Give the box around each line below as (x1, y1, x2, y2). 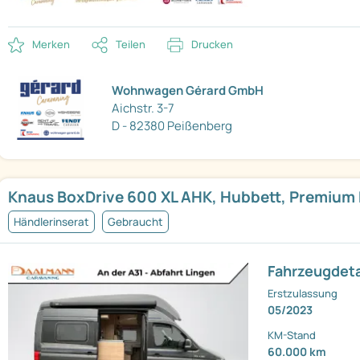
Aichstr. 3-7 (112, 99, 175, 117)
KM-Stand (268, 328, 317, 343)
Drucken (191, 37, 233, 52)
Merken (32, 37, 70, 52)
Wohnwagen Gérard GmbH (112, 81, 264, 99)
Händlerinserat (14, 215, 89, 230)
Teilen (116, 37, 145, 52)
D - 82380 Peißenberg (112, 117, 233, 134)
